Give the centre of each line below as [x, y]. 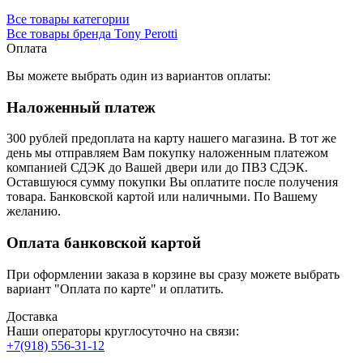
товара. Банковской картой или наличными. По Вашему [162, 197]
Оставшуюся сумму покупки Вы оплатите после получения [172, 182]
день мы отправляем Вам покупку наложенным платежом [167, 153]
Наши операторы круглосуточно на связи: [123, 331]
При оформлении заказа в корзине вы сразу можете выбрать [173, 274]
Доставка [32, 316]
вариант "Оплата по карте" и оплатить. [115, 288]
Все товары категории [68, 19]
